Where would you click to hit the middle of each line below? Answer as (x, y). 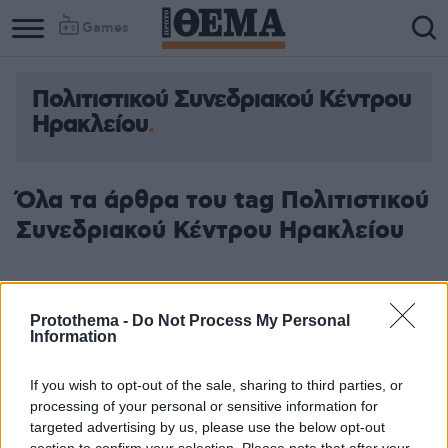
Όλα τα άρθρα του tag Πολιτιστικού (222, 201)
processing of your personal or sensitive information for (204, 405)
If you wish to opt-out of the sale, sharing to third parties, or (216, 384)
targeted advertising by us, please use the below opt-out (207, 426)
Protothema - (81, 320)
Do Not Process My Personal (241, 320)
